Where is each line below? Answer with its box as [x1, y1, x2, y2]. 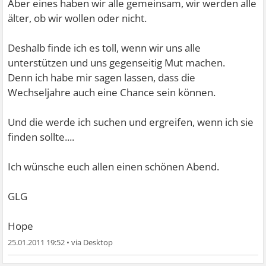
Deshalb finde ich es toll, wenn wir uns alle [8, 40, 201, 55]
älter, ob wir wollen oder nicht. [8, 11, 147, 25]
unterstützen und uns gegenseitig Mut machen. [8, 55, 226, 69]
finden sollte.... [8, 129, 75, 144]
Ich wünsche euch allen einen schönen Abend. [8, 159, 220, 173]
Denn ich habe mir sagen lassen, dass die [8, 70, 196, 84]
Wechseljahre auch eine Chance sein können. [8, 85, 216, 99]
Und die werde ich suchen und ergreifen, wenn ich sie [8, 115, 254, 129]
